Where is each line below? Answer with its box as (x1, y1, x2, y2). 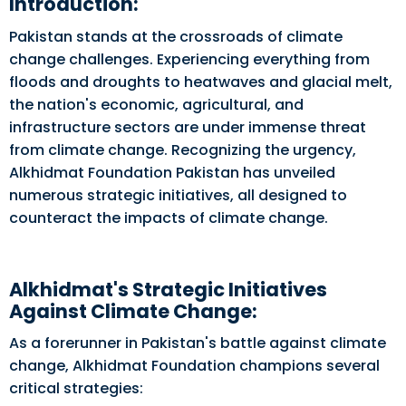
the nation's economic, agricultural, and (9, 93, 304, 115)
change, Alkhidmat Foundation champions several (9, 355, 380, 376)
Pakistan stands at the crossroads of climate (9, 25, 343, 47)
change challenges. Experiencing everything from (9, 48, 370, 70)
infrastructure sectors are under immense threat (9, 116, 366, 138)
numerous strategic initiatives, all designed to (9, 184, 347, 206)
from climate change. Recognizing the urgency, (9, 139, 356, 160)
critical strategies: (9, 378, 143, 399)
